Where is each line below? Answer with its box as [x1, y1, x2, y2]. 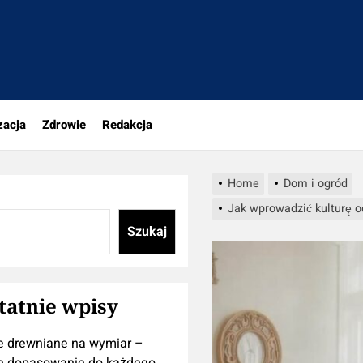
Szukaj [126, 222, 167, 241]
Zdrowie [42, 116, 86, 134]
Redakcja [102, 116, 152, 134]
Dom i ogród [283, 175, 348, 192]
